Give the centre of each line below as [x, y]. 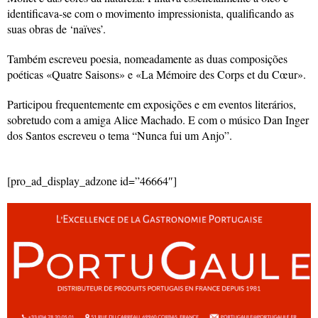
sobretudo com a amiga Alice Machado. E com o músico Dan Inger [158, 119]
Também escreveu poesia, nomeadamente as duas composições [147, 58]
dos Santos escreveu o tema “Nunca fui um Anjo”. [120, 135]
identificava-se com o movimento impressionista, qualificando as [150, 13]
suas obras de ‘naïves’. [56, 28]
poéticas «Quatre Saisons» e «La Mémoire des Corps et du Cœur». [157, 74]
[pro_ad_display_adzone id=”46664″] [92, 180]
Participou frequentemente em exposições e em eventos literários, [152, 104]
